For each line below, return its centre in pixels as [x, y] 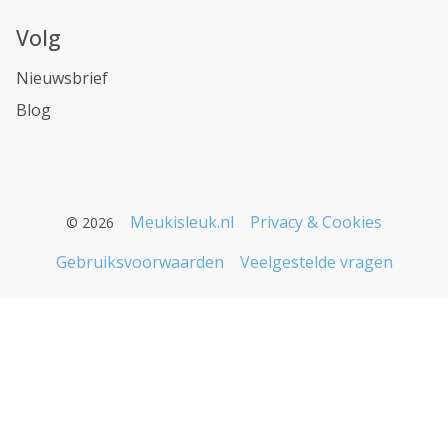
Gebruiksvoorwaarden [139, 262]
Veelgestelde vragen [316, 262]
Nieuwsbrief [62, 78]
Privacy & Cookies [316, 222]
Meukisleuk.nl [182, 222]
